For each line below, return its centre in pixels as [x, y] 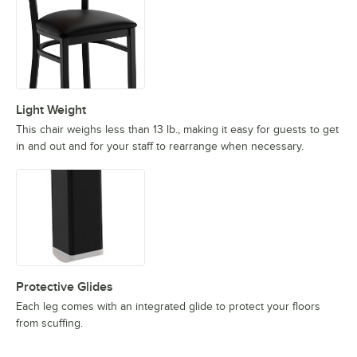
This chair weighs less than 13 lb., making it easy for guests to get [177, 130]
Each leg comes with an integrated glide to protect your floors [168, 307]
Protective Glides [65, 287]
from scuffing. [49, 324]
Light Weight [51, 110]
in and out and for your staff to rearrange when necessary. [160, 147]
